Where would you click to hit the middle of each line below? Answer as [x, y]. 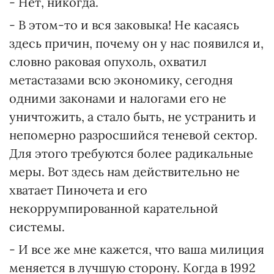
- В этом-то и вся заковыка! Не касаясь [124, 25]
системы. [37, 227]
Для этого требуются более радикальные [131, 153]
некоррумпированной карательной [114, 208]
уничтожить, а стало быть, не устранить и [133, 117]
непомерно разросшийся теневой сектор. [133, 135]
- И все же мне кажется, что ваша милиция [137, 249]
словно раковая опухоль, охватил [108, 61]
